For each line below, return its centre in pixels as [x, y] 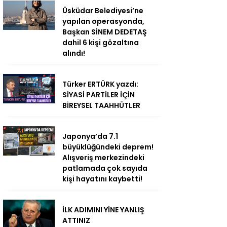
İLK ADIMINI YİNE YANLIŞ [103, 210]
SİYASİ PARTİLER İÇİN [99, 95]
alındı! [74, 53]
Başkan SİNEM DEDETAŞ [105, 32]
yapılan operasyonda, [103, 22]
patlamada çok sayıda [105, 168]
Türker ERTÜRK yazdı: [100, 84]
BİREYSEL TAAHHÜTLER [101, 106]
